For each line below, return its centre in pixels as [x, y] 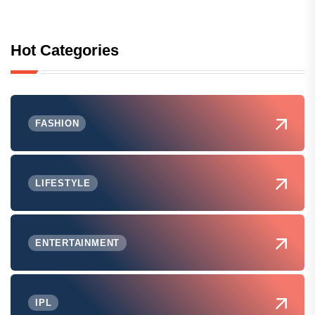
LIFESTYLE [63, 183]
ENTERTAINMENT [78, 243]
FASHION [57, 123]
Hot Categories [65, 50]
